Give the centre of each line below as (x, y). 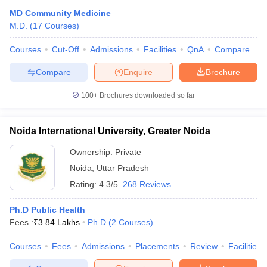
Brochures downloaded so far (146, 95)
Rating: (84, 184)
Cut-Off (66, 49)
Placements (157, 246)
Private (128, 152)
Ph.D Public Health (47, 210)
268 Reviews (147, 184)
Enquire (138, 72)
